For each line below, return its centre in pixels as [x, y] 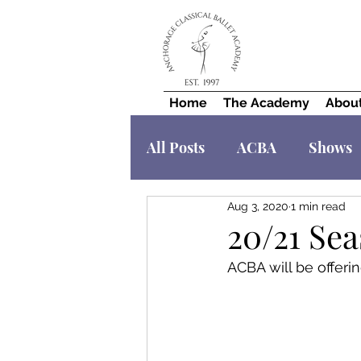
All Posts [176, 147]
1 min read [318, 206]
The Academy [266, 103]
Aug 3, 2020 [258, 206]
